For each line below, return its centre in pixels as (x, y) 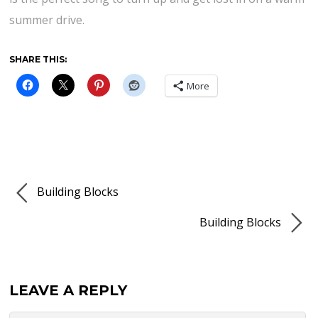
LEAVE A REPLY (68, 291)
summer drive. (47, 20)
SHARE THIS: (38, 60)
